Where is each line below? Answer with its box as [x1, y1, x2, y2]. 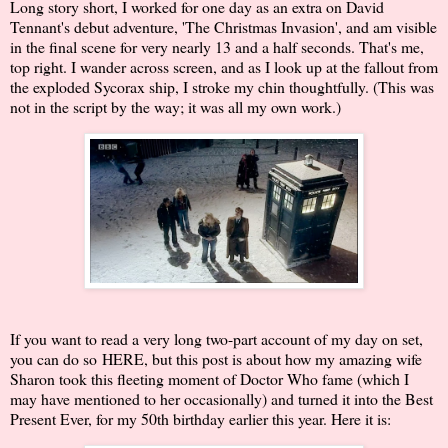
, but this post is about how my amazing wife [144, 348, 422, 370]
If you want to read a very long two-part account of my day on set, [10, 328, 423, 350]
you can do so [10, 348, 102, 370]
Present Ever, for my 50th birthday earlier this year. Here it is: [10, 408, 391, 430]
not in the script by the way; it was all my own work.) [10, 96, 341, 118]
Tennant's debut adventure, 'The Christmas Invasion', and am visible [10, 16, 437, 38]
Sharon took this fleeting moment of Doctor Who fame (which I [10, 368, 409, 390]
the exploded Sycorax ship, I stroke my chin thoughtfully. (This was [10, 76, 434, 98]
